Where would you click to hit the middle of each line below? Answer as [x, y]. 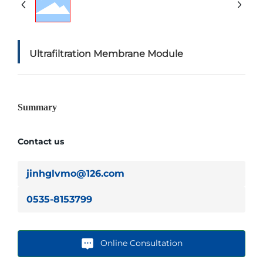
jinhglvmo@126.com [75, 173]
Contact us [41, 141]
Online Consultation [141, 243]
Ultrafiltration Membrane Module [106, 54]
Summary [37, 107]
